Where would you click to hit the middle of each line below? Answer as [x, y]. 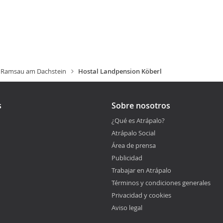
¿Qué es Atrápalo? [138, 120]
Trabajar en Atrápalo [141, 170]
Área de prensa [134, 145]
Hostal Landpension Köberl [120, 71]
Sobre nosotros [141, 106]
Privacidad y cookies [141, 195]
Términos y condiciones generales [161, 183]
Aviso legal [127, 208]
